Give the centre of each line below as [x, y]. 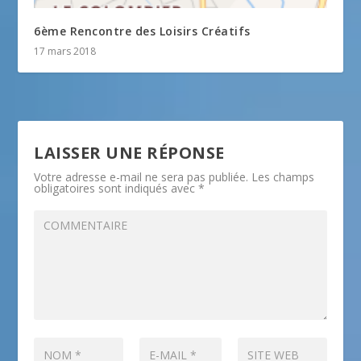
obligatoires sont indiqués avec [116, 188]
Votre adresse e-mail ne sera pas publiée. [141, 176]
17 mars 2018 [65, 51]
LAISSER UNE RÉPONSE [129, 152]
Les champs [283, 176]
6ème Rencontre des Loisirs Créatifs [142, 31]
